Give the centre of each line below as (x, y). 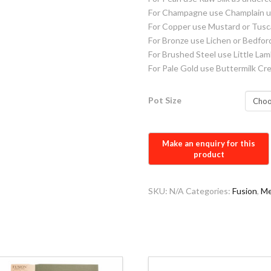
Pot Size (165, 100)
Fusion (245, 191)
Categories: (209, 191)
